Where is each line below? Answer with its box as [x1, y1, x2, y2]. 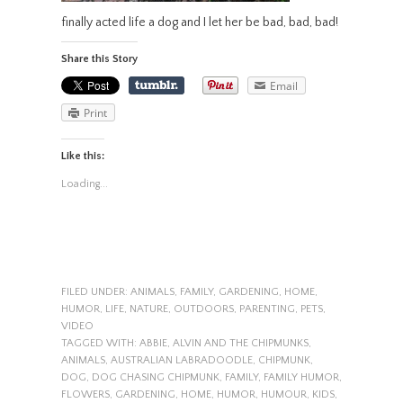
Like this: [60, 150, 104, 163]
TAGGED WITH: [60, 337, 139, 350]
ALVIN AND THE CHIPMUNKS [172, 337, 309, 350]
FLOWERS [60, 389, 110, 401]
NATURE [129, 303, 168, 316]
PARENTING [238, 303, 295, 316]
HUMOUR [260, 389, 307, 401]
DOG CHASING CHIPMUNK [91, 372, 219, 384]
